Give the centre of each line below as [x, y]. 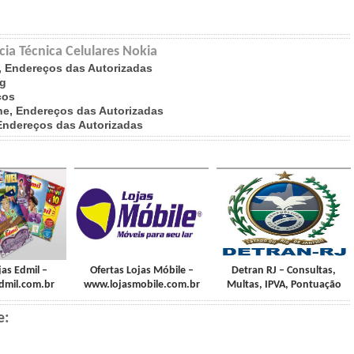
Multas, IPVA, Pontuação [284, 285]
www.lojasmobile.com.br [141, 285]
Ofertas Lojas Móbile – [141, 271]
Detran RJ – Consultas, [284, 271]
